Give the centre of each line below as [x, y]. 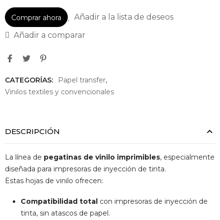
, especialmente [187, 157]
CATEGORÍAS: [29, 80]
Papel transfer [82, 80]
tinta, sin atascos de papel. [65, 213]
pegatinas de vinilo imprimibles [102, 157]
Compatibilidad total [59, 201]
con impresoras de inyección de [153, 201]
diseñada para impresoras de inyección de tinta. [85, 169]
